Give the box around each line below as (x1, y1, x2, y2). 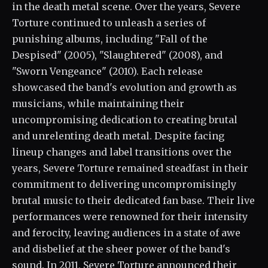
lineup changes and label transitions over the (12, 146, 232, 158)
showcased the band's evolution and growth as (12, 81, 237, 93)
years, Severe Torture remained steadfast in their (12, 162, 248, 174)
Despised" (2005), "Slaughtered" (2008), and (12, 49, 223, 61)
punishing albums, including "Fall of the (12, 33, 208, 45)
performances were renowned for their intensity (12, 211, 248, 223)
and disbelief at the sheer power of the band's (12, 243, 230, 255)
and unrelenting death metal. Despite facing (12, 130, 224, 142)
